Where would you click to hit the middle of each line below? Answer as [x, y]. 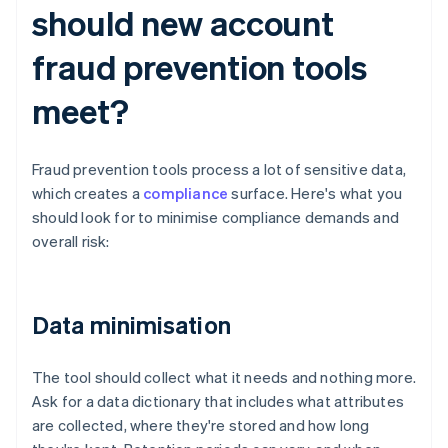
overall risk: [71, 241]
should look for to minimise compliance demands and [216, 217]
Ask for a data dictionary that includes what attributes [218, 401]
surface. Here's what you [315, 193]
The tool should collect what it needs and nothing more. [224, 377]
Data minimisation [131, 325]
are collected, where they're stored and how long [201, 425]
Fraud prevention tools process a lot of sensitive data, [219, 169]
